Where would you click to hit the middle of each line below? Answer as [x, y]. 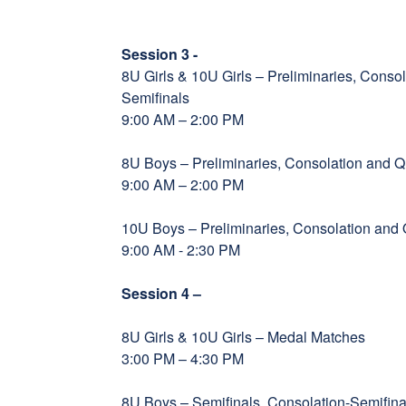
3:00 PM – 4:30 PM [187, 358]
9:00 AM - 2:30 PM [185, 250]
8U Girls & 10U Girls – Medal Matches [247, 337]
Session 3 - [160, 54]
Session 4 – [164, 293]
